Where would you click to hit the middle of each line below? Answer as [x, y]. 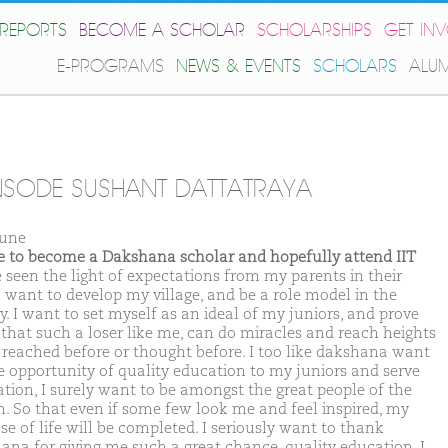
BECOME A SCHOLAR [162, 30]
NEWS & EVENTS [238, 66]
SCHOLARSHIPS [314, 30]
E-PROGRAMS [110, 66]
